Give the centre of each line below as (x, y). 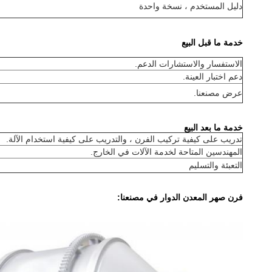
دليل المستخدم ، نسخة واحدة (191, 6)
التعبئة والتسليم (216, 165)
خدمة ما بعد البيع (213, 127)
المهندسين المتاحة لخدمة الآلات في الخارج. (166, 152)
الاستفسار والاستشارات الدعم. (189, 64)
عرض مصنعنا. (218, 93)
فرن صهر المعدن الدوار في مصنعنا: (180, 197)
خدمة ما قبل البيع (212, 42)
